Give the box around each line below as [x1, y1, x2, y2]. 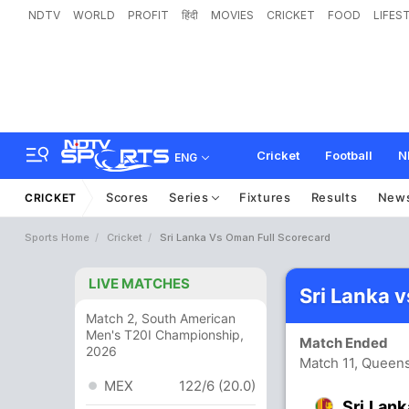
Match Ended [299, 334, 396, 351]
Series [169, 190, 213, 204]
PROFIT [128, 8, 169, 22]
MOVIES [211, 8, 254, 22]
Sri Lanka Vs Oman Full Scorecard [160, 231, 330, 244]
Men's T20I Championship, [86, 327, 244, 342]
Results [310, 190, 358, 204]
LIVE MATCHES [89, 275, 190, 292]
